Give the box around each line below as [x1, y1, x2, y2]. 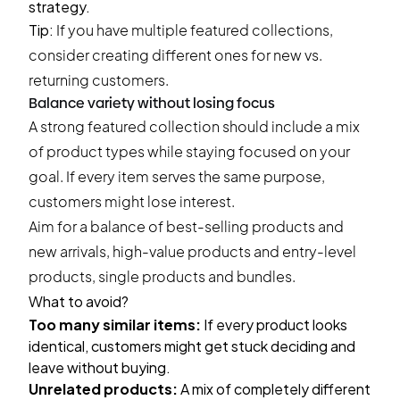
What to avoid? [29, 292, 129, 311]
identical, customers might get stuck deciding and [29, 337, 355, 355]
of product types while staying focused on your [29, 142, 350, 161]
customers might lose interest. [29, 192, 235, 211]
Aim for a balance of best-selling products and [29, 217, 344, 236]
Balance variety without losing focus [29, 95, 275, 112]
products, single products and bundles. [29, 267, 296, 286]
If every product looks [201, 315, 347, 334]
